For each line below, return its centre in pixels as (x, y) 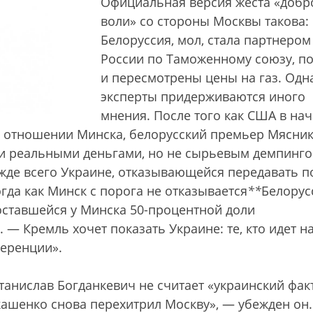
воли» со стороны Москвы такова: (205, 21)
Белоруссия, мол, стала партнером (206, 40)
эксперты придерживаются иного (203, 96)
